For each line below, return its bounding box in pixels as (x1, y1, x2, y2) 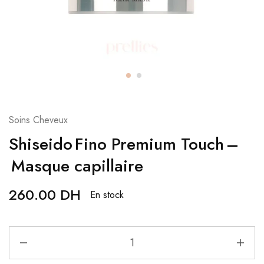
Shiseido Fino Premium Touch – (9, 132, 239, 156)
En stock (90, 188, 124, 202)
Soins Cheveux (9, 113, 68, 127)
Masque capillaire (9, 154, 143, 178)
